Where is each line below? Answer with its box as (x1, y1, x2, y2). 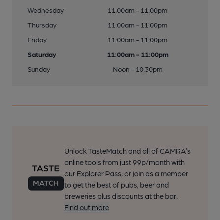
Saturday (27, 50, 56, 58)
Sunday (27, 65, 50, 73)
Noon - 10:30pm (112, 65, 163, 73)
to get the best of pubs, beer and (64, 180, 169, 189)
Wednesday (27, 6, 64, 14)
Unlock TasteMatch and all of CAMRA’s (64, 146, 191, 155)
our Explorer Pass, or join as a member (64, 169, 188, 178)
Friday (27, 35, 47, 43)
